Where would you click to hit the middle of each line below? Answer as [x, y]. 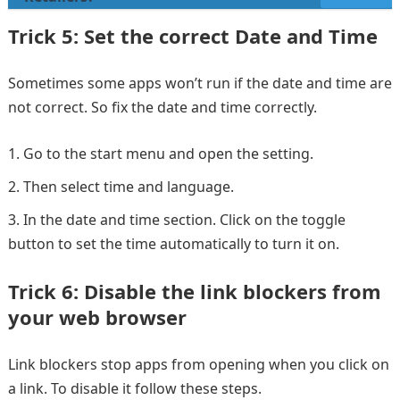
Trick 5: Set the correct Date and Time [192, 35]
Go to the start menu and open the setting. [168, 153]
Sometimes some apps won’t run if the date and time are [200, 83]
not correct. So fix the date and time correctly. [162, 107]
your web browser [97, 317]
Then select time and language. [128, 186]
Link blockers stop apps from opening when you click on [198, 364]
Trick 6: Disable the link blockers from [194, 291]
